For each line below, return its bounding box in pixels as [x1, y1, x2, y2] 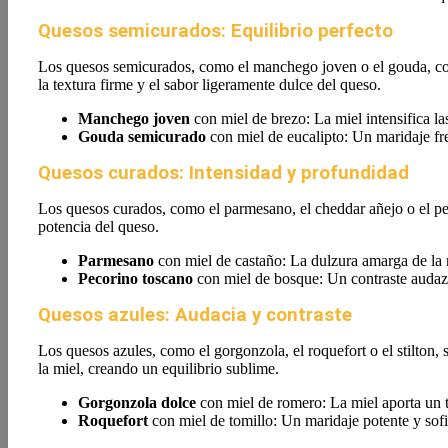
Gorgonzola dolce [78, 394, 196, 411]
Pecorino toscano [78, 270, 193, 287]
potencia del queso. [38, 218, 159, 235]
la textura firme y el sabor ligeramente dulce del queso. [38, 76, 381, 93]
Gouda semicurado [78, 128, 206, 145]
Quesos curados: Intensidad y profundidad [38, 162, 409, 184]
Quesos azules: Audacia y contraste [38, 304, 352, 326]
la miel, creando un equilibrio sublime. [38, 360, 279, 377]
